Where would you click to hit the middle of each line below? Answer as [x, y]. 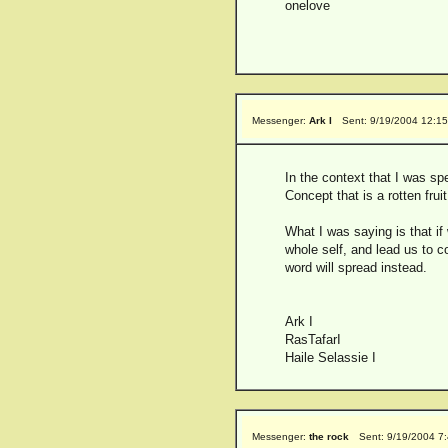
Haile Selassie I [330, 357]
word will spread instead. [356, 267]
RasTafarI [313, 339]
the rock [329, 436]
